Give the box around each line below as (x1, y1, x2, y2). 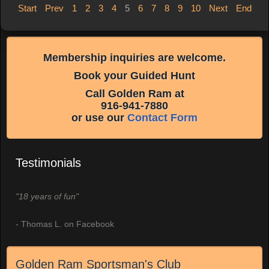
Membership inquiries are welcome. (43, 52, 226, 64)
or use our (71, 112, 127, 124)
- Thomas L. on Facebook (16, 219, 114, 229)
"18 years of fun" (16, 192, 79, 201)
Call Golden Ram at (85, 88, 184, 100)
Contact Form (127, 112, 198, 124)
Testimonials (16, 156, 81, 169)
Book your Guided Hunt (74, 70, 195, 82)
